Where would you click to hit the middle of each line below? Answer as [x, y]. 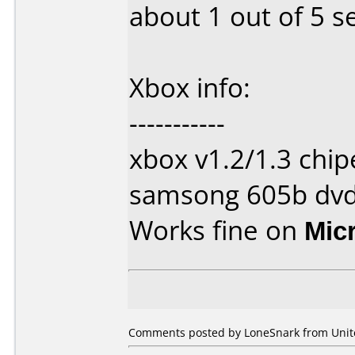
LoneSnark [272, 332]
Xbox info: [190, 88]
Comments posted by [186, 332]
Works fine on [217, 230]
